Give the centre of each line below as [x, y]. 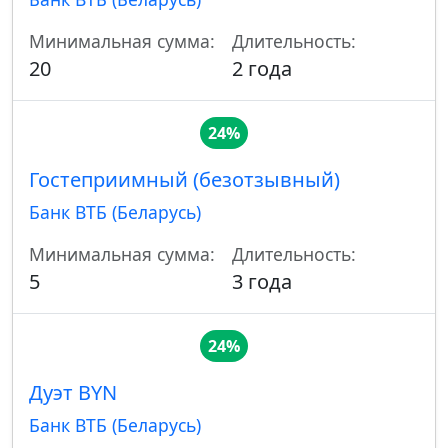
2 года [262, 69]
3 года [262, 282]
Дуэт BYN [73, 393]
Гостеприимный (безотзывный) [184, 180]
